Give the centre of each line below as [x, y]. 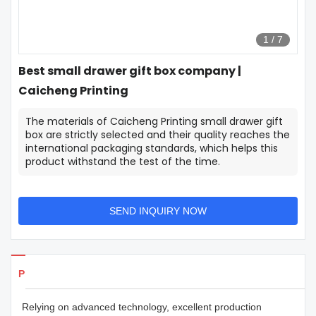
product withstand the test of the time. [123, 162]
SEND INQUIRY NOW [158, 211]
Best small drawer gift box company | [130, 71]
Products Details [58, 274]
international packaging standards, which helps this [152, 148]
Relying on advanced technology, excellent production [142, 307]
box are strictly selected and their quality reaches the [158, 135]
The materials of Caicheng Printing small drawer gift [154, 121]
